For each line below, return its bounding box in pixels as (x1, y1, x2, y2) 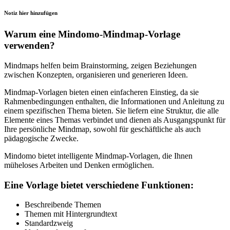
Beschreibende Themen (25, 200, 101, 209)
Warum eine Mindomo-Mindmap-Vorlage (4, 29, 180, 40)
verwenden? (4, 40, 55, 51)
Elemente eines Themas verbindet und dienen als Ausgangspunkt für (4, 115, 225, 124)
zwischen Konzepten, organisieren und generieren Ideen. (4, 70, 188, 79)
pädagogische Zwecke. (4, 133, 79, 143)
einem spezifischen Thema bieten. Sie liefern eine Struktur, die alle (4, 106, 219, 115)
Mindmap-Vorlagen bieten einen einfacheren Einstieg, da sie (4, 87, 199, 97)
